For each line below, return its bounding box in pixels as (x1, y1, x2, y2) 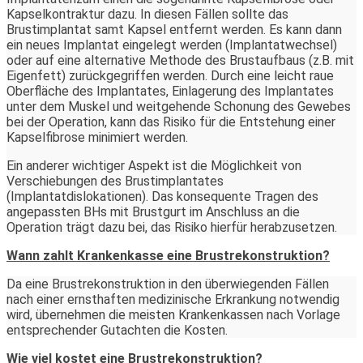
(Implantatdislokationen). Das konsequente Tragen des (6, 188, 318, 204)
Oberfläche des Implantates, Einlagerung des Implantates (6, 83, 334, 99)
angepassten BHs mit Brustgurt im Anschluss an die (6, 203, 300, 220)
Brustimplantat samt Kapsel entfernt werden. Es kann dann (6, 21, 342, 37)
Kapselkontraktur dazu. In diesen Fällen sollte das (6, 6, 288, 22)
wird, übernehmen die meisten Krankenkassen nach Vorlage (6, 306, 340, 322)
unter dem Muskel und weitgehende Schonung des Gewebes (6, 98, 351, 114)
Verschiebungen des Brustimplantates (6, 173, 224, 189)
